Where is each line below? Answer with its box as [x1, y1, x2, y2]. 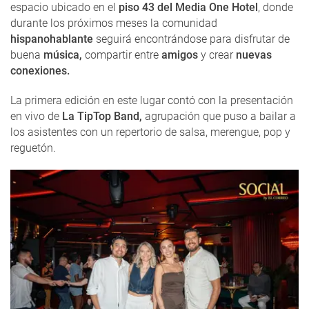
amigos [161, 48, 198, 62]
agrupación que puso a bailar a [142, 110, 296, 123]
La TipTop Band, [62, 110, 142, 123]
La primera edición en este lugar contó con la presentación [10, 94, 293, 108]
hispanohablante [10, 32, 93, 46]
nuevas [236, 48, 272, 62]
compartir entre [82, 48, 161, 62]
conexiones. [10, 64, 70, 78]
